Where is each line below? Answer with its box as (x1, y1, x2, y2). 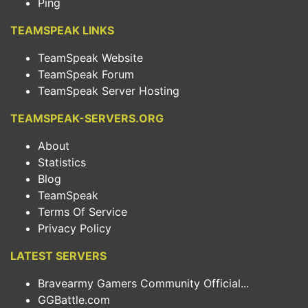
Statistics (38, 155, 86, 169)
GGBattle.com (38, 293, 110, 307)
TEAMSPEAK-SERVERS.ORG (10, 111, 164, 125)
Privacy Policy (38, 221, 111, 235)
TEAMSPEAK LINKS (10, 23, 114, 37)
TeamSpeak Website (38, 51, 143, 65)
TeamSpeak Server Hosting (38, 84, 179, 98)
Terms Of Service (38, 205, 127, 219)
